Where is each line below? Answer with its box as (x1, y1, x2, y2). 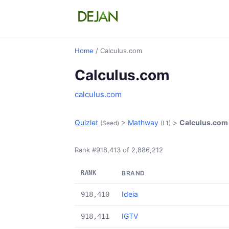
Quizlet (75, 118, 98, 127)
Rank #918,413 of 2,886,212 (75, 146, 163, 154)
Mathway (128, 118, 158, 127)
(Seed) (100, 119, 119, 127)
